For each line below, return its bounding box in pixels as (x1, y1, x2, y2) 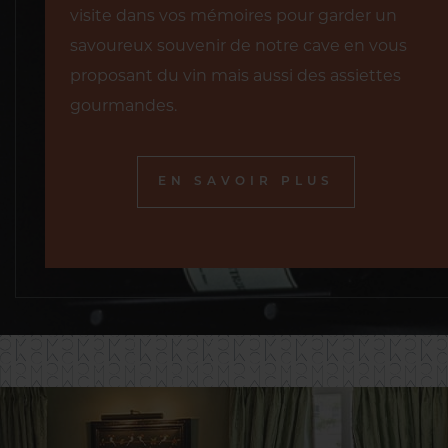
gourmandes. (69, 96, 177, 116)
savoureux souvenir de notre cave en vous (69, 36, 407, 56)
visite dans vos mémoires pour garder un (69, 6, 397, 26)
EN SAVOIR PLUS (158, 176, 335, 189)
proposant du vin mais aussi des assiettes (69, 66, 401, 86)
